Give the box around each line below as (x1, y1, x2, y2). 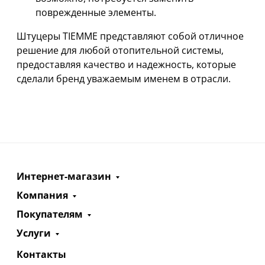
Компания (17, 189, 68, 202)
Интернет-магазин (17, 170, 111, 183)
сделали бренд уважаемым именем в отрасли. (17, 72, 231, 86)
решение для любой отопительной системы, (17, 44, 224, 57)
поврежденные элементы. (35, 6, 156, 20)
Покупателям (17, 208, 83, 221)
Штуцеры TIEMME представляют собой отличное (17, 30, 244, 43)
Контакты (17, 248, 66, 261)
